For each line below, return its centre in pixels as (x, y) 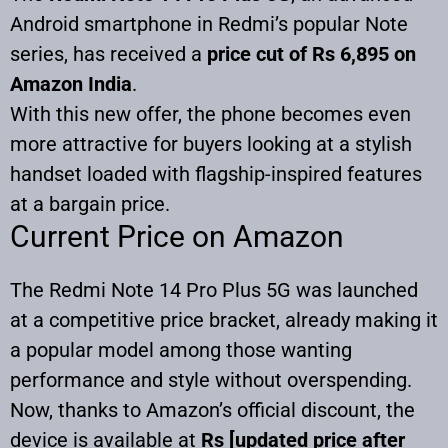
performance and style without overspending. (211, 379)
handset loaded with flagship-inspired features (216, 173)
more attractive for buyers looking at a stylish (211, 143)
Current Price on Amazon (177, 236)
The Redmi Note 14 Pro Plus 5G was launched (214, 289)
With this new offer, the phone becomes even (210, 113)
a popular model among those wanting (181, 349)
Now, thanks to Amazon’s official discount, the (212, 409)
